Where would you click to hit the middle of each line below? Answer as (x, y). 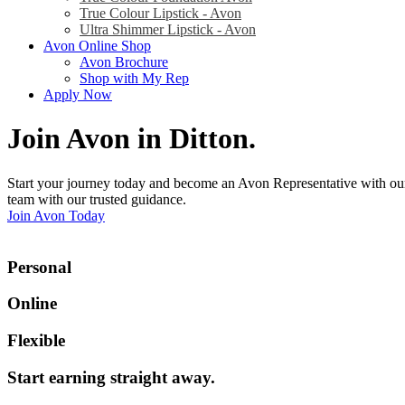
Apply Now (78, 94)
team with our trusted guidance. (97, 199)
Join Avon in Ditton (128, 139)
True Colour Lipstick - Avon (160, 13)
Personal (39, 267)
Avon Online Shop (97, 46)
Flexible (36, 341)
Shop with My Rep (134, 78)
